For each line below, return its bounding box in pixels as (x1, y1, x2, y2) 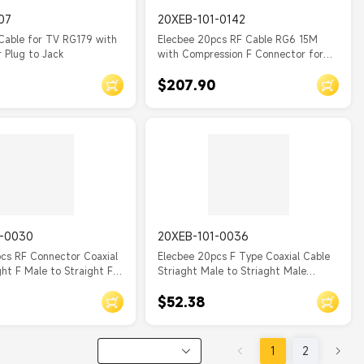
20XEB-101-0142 (158, 11, 246, 27)
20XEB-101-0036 (158, 228, 249, 244)
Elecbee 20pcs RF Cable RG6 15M (158, 32, 318, 45)
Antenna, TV (158, 62, 218, 75)
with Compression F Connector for (158, 47, 324, 60)
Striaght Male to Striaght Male (158, 264, 307, 277)
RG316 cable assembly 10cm (158, 279, 292, 292)
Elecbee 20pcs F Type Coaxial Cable (158, 249, 331, 262)
